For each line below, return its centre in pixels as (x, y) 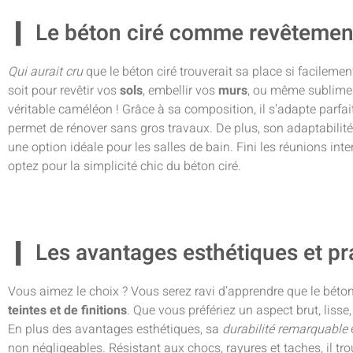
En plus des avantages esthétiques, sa (115, 330)
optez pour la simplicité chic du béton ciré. (124, 167)
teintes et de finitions (67, 311)
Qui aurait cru (45, 72)
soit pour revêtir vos (64, 91)
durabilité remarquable (285, 330)
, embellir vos (180, 91)
